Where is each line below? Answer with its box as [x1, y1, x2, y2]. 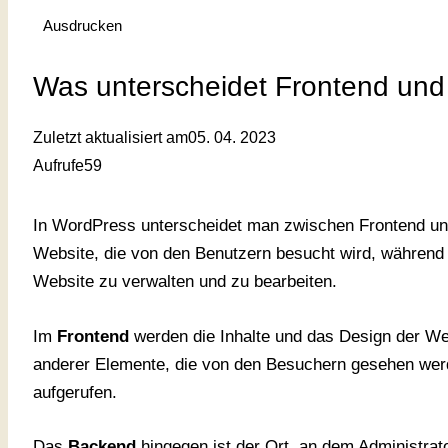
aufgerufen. [33, 382, 117, 402]
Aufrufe [33, 157, 84, 175]
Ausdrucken [43, 16, 122, 34]
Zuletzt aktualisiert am [33, 129, 188, 147]
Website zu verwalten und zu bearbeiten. [33, 272, 337, 292]
